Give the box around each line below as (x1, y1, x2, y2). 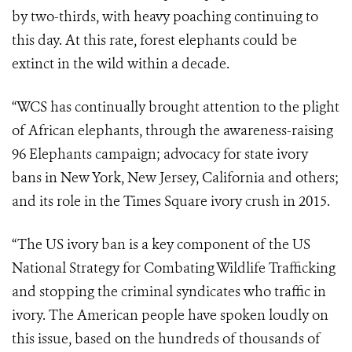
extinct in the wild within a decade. (12, 54, 229, 74)
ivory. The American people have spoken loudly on (12, 306, 328, 325)
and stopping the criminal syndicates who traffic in (12, 282, 326, 302)
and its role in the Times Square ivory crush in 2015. (12, 192, 333, 211)
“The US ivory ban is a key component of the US (12, 235, 310, 255)
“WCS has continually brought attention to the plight (12, 97, 339, 117)
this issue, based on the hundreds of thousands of (12, 329, 321, 349)
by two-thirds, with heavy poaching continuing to (12, 7, 318, 27)
